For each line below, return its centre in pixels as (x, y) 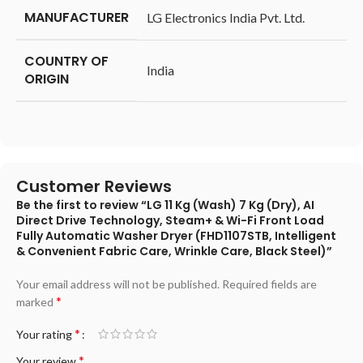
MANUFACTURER (77, 18)
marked (36, 302)
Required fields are (269, 284)
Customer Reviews (94, 187)
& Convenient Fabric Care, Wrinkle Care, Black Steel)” (174, 252)
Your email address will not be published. (118, 284)
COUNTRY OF (66, 62)
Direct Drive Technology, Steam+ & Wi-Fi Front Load (170, 221)
